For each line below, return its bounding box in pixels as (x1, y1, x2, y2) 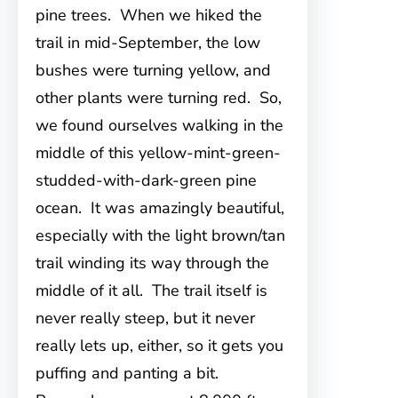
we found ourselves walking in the (36, 115, 283, 136)
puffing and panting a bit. (36, 362, 223, 384)
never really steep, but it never (36, 307, 255, 329)
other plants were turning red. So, (36, 87, 282, 108)
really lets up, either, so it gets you (36, 335, 283, 356)
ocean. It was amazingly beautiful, (36, 197, 284, 219)
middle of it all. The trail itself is (36, 280, 267, 301)
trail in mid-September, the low (36, 32, 260, 53)
